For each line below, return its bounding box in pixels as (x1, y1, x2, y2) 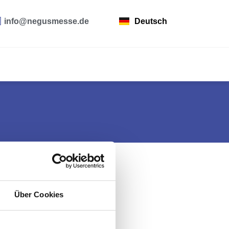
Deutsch (134, 16, 167, 26)
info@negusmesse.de (4, 16, 89, 26)
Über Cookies (14, 190, 64, 199)
